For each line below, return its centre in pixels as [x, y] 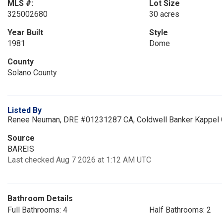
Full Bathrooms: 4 [37, 210]
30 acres [164, 14]
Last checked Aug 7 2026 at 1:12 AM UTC [79, 160]
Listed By [25, 110]
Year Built [25, 32]
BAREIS [21, 149]
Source [21, 138]
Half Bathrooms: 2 [180, 210]
